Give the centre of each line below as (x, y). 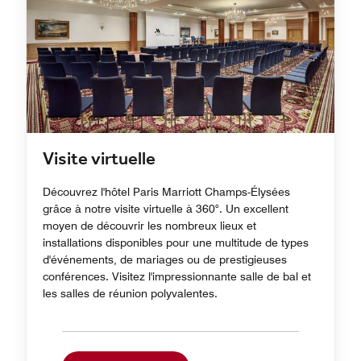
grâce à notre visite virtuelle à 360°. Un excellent (166, 208)
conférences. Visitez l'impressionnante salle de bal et (177, 276)
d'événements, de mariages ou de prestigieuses (165, 259)
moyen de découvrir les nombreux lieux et (149, 225)
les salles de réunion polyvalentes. (130, 293)
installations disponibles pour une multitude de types (176, 242)
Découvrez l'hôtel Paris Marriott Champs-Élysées (166, 191)
